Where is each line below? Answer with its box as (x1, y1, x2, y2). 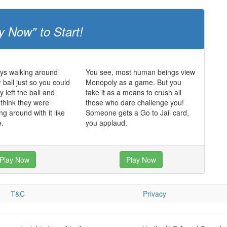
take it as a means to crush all (85, 87, 181, 97)
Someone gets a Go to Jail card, (85, 107, 189, 118)
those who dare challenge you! (85, 97, 184, 107)
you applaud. (85, 118, 127, 128)
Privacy (142, 188, 166, 199)
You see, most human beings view (85, 67, 195, 77)
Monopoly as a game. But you (85, 77, 181, 87)
